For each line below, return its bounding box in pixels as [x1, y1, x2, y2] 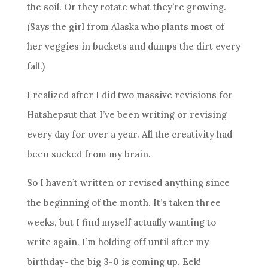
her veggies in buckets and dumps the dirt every [26, 41, 240, 52]
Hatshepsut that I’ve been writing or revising [26, 109, 227, 120]
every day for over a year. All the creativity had [26, 129, 232, 140]
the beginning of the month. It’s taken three [26, 197, 221, 208]
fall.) [26, 60, 45, 72]
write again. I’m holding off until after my [26, 236, 209, 248]
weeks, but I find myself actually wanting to [26, 217, 216, 228]
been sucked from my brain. [26, 148, 151, 160]
